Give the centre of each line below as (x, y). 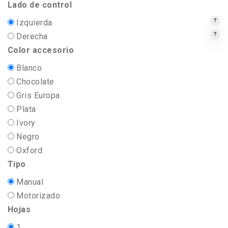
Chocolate (34, 82)
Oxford (28, 150)
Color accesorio (41, 50)
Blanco (28, 68)
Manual (29, 182)
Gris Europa (37, 95)
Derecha (31, 36)
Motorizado (37, 196)
